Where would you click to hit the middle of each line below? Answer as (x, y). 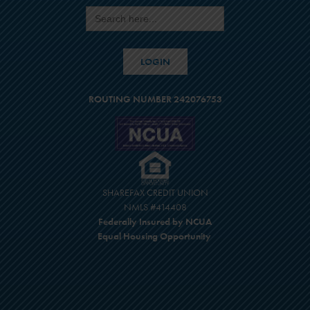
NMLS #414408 (155, 207)
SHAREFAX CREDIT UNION (155, 192)
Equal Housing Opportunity (155, 236)
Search (98, 10)
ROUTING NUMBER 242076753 (155, 99)
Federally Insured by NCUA (155, 221)
